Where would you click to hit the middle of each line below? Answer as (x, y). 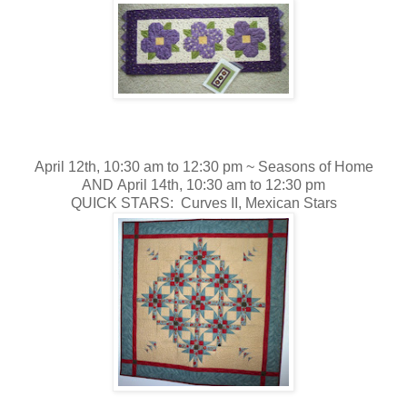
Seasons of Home (315, 166)
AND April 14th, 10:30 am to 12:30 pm (203, 184)
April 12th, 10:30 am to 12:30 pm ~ (146, 166)
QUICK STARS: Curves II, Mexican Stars (203, 203)
